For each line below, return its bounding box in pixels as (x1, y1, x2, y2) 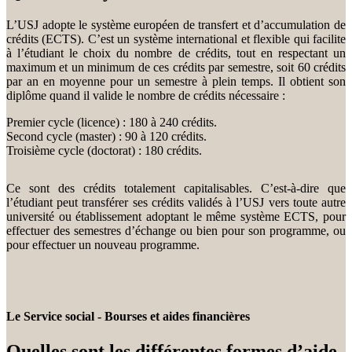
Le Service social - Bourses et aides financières (6, 310, 250, 324)
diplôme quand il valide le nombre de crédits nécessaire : (6, 89, 285, 103)
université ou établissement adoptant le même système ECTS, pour (6, 210, 346, 224)
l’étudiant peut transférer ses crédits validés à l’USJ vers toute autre (6, 196, 346, 210)
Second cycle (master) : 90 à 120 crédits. (6, 130, 207, 144)
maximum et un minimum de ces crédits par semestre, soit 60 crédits (6, 60, 346, 75)
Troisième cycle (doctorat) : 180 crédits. (6, 144, 202, 158)
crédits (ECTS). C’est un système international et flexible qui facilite (6, 32, 346, 46)
